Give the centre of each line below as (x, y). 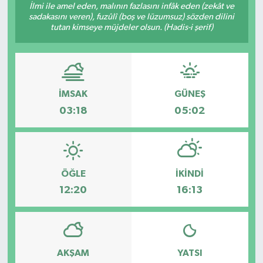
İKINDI (190, 173)
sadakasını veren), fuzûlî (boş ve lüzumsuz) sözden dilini (131, 16)
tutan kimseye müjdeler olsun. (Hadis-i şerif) (131, 27)
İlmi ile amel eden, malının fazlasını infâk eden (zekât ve (131, 6)
